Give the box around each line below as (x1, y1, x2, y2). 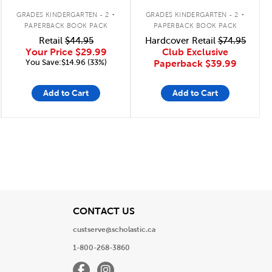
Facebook (72, 260, 106, 270)
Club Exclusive (162, 47, 229, 57)
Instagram (96, 260, 131, 270)
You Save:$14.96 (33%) (25, 58, 107, 67)
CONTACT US (72, 205, 135, 216)
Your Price (25, 47, 75, 57)
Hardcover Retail (144, 36, 218, 46)
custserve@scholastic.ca (72, 225, 155, 234)
